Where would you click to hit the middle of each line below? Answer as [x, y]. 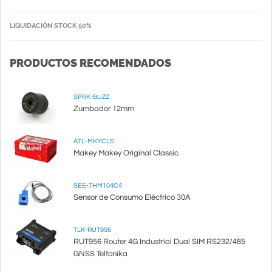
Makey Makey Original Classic [126, 153]
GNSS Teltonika [100, 254]
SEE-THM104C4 [98, 185]
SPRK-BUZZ [91, 97]
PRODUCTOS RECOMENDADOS [90, 63]
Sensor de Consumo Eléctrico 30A [132, 197]
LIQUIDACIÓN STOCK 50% [51, 26]
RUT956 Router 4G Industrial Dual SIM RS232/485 [159, 242]
